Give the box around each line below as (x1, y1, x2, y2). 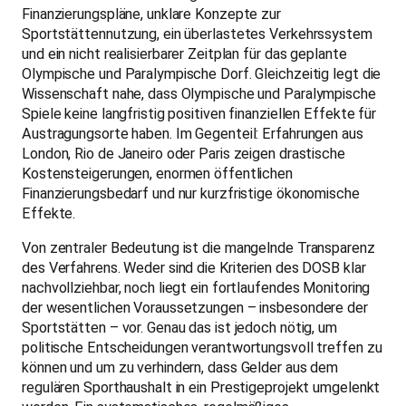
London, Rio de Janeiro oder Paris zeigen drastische (22, 145, 345, 163)
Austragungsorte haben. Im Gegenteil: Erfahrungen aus (22, 125, 363, 143)
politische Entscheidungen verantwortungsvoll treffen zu (22, 339, 382, 357)
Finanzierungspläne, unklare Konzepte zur (22, 5, 281, 24)
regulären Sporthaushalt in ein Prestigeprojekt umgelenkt (22, 379, 381, 397)
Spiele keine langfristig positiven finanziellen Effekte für (22, 105, 377, 123)
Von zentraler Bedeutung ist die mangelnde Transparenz (22, 239, 375, 257)
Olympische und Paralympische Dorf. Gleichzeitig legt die (22, 65, 382, 83)
